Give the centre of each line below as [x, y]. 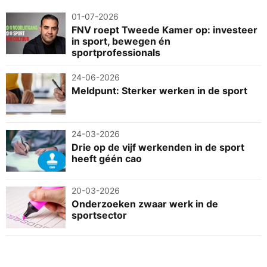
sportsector [99, 215]
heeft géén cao [107, 158]
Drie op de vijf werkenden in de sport [158, 147]
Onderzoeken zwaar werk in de [145, 204]
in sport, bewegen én [121, 41]
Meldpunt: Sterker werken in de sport [159, 90]
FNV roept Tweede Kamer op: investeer [164, 30]
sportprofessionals [116, 52]
